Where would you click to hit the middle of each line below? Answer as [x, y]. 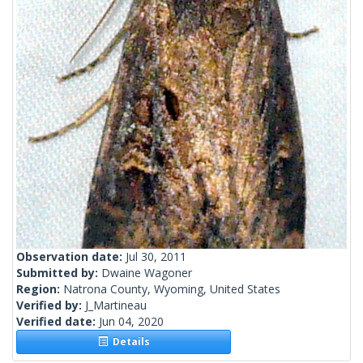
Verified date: [58, 322]
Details [128, 342]
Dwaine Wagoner [147, 273]
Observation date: [71, 257]
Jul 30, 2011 [156, 257]
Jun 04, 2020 [131, 322]
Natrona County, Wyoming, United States [172, 289]
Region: [40, 289]
